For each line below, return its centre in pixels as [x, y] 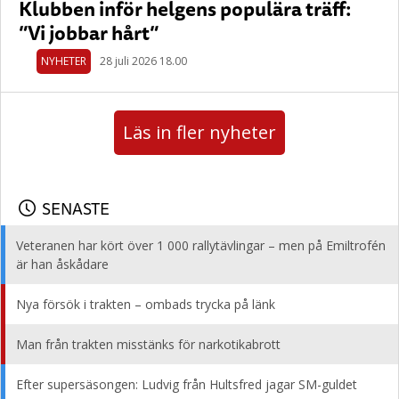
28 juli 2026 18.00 [143, 61]
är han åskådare [62, 264]
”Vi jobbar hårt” [89, 33]
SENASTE [76, 208]
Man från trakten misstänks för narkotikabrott [148, 344]
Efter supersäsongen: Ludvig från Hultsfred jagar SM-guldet [187, 384]
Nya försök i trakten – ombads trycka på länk [146, 304]
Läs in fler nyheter [199, 132]
